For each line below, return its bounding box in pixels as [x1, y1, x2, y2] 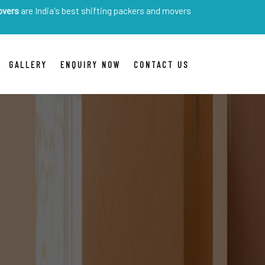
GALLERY [9, 59, 47, 70]
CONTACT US [134, 59, 189, 70]
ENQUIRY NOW [60, 59, 121, 70]
